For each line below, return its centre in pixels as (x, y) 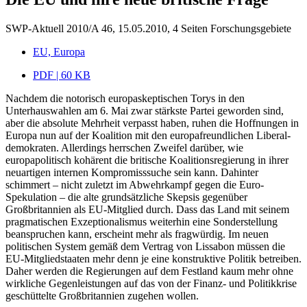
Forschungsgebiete (251, 28)
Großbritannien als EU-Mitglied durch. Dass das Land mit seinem (147, 209)
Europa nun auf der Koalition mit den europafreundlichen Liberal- (148, 135)
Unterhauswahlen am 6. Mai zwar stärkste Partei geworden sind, (145, 110)
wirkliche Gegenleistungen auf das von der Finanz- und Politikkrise (151, 283)
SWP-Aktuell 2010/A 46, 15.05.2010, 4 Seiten (107, 28)
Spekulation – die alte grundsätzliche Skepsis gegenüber (126, 197)
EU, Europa (59, 51)
